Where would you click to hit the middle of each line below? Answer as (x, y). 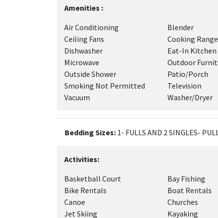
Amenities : (84, 8)
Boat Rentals (189, 190)
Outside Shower (90, 74)
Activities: (82, 159)
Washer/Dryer (190, 97)
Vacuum (77, 97)
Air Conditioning (91, 27)
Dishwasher (83, 51)
